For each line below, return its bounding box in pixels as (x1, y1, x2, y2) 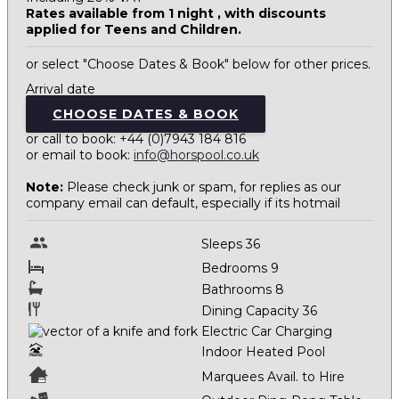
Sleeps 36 (201, 236, 260, 252)
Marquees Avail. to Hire (201, 369, 345, 385)
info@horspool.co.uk (134, 147, 259, 163)
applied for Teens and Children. (26, 21, 241, 37)
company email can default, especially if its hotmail (26, 195, 340, 211)
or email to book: (26, 147, 134, 163)
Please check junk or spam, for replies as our (63, 179, 341, 195)
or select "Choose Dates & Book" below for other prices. (26, 56, 370, 72)
